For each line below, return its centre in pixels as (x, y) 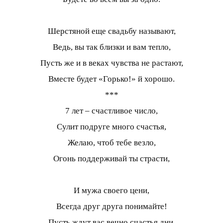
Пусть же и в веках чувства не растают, (111, 63)
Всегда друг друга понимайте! (111, 206)
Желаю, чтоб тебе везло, (111, 142)
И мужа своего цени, (111, 190)
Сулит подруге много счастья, (111, 126)
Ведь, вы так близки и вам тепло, (111, 47)
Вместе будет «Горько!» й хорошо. (111, 79)
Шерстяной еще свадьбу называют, (111, 31)
